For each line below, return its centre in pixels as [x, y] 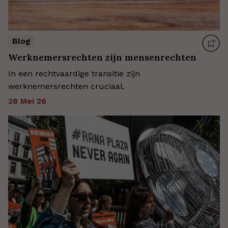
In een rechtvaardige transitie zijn [74, 74]
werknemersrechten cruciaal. [66, 87]
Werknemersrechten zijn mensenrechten [102, 58]
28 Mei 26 [27, 101]
